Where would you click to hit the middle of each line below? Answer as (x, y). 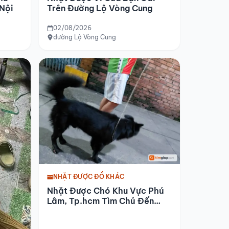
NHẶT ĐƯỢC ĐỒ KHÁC (89, 177)
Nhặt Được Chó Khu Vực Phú (106, 191)
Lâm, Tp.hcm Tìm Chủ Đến (100, 201)
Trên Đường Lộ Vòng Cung (100, 8)
